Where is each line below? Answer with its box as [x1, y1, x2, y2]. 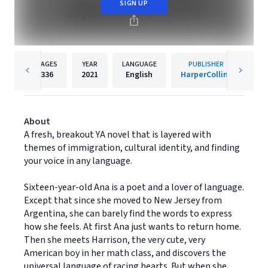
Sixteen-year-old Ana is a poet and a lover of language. [24, 181, 244, 194]
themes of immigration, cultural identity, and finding [24, 141, 240, 154]
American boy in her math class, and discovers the [24, 246, 226, 260]
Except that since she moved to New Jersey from [24, 194, 222, 207]
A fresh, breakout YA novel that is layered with [24, 128, 211, 141]
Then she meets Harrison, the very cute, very [24, 233, 205, 246]
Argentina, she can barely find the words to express [24, 207, 232, 220]
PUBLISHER [188, 59, 224, 69]
